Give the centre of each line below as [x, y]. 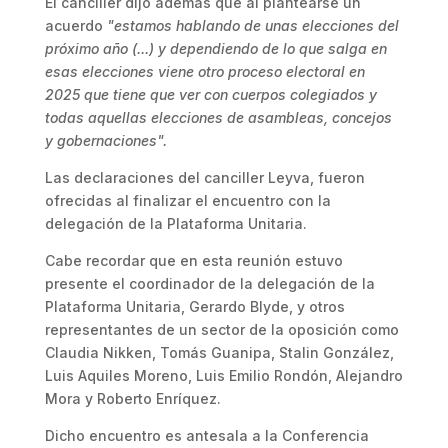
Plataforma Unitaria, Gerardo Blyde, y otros [194, 306]
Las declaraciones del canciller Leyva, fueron [204, 177]
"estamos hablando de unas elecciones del [252, 25]
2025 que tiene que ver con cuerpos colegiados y [210, 94]
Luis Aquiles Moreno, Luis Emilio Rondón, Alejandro [223, 375]
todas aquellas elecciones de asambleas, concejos [218, 117]
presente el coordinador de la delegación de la [209, 283]
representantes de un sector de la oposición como [221, 329]
